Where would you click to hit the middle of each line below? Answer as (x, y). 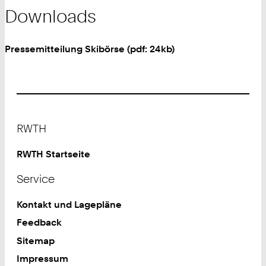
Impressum (43, 258)
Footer (31, 120)
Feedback (39, 222)
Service (36, 179)
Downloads (50, 16)
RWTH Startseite (54, 154)
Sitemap (36, 240)
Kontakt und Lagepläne (69, 205)
